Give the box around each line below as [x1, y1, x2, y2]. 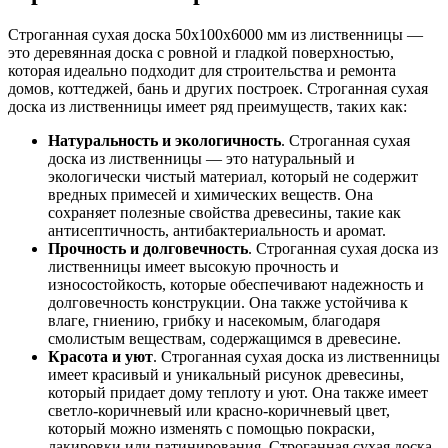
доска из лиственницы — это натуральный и [48, 149, 355, 167]
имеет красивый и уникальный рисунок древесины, [48, 365, 404, 383]
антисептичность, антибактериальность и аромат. [48, 221, 386, 239]
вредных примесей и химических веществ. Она [48, 185, 373, 203]
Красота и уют [48, 347, 153, 365]
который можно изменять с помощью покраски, [48, 419, 375, 437]
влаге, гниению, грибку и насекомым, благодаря [48, 311, 380, 329]
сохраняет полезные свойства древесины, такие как [48, 203, 401, 221]
